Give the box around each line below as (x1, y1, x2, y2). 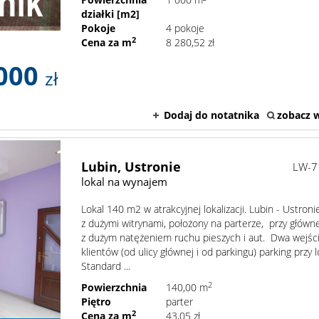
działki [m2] (81, 7, 140, 21)
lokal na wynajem (81, 174, 168, 189)
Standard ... (81, 259, 131, 273)
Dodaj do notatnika (164, 108, 259, 122)
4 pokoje (166, 21, 205, 36)
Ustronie (125, 158, 182, 176)
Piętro (81, 295, 112, 309)
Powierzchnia (81, 281, 147, 295)
